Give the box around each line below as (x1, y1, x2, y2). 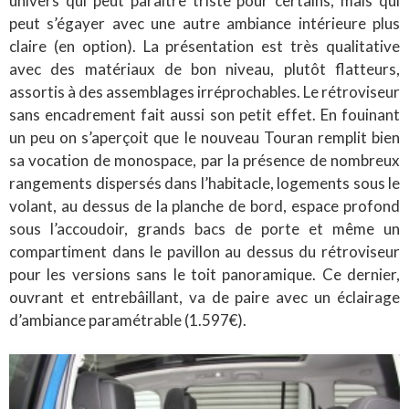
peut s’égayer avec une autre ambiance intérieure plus (9, 13, 400, 33)
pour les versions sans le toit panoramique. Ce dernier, (9, 264, 400, 284)
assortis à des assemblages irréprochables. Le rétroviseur (9, 81, 400, 101)
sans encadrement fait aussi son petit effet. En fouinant (9, 104, 400, 124)
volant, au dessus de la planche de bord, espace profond (9, 195, 400, 215)
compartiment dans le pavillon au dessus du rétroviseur (9, 241, 400, 261)
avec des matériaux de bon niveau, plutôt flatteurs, (9, 58, 400, 79)
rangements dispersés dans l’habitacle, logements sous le (9, 173, 400, 193)
